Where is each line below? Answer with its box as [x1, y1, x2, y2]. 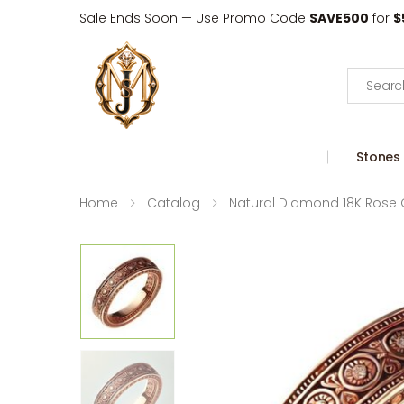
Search [348, 65, 393, 84]
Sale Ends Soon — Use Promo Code [79, 9, 309, 27]
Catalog [147, 194, 200, 212]
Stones [356, 147, 401, 166]
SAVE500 [309, 9, 369, 27]
